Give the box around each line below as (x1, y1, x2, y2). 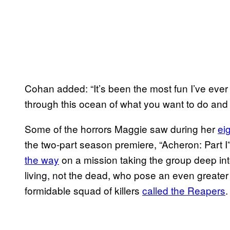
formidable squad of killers (25, 183, 142, 197)
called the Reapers (142, 183, 225, 197)
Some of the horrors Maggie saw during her (25, 121, 218, 136)
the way (25, 152, 59, 166)
